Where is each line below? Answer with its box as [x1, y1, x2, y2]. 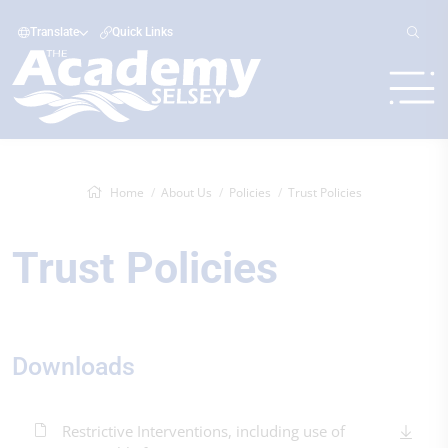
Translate [30, 25, 79, 39]
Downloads [12, 352, 135, 381]
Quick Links [112, 25, 173, 39]
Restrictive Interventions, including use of [62, 421, 345, 441]
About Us [161, 184, 212, 201]
